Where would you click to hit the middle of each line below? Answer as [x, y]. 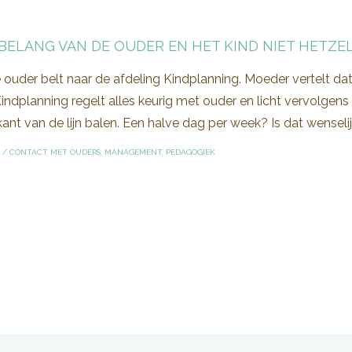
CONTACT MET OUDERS [55, 152]
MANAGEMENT [133, 152]
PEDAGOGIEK [191, 152]
